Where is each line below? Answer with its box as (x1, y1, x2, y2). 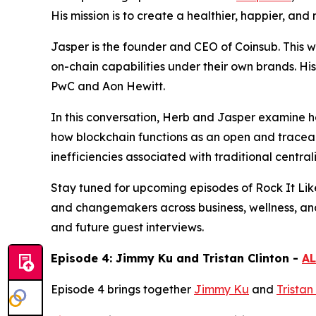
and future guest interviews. (51, 220, 204, 235)
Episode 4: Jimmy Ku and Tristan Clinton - (51, 251, 302, 266)
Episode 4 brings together (51, 282, 194, 297)
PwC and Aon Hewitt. (51, 79, 165, 94)
